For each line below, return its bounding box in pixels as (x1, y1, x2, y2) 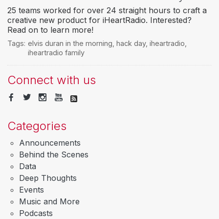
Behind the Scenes (19, 149, 88, 159)
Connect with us (7, 73, 96, 88)
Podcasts (19, 208, 53, 218)
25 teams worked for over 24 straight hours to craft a (7, 5, 207, 16)
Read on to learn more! (7, 25, 93, 35)
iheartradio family (27, 48, 85, 57)
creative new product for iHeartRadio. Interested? (7, 15, 192, 25)
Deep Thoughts (19, 173, 77, 183)
